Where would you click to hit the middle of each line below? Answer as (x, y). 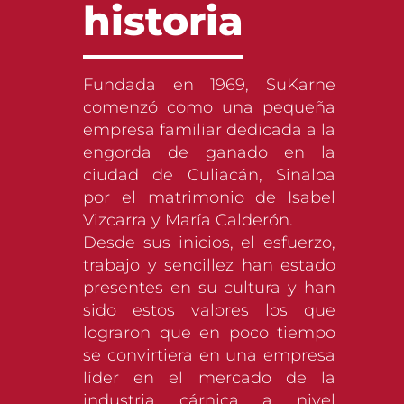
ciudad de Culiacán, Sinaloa (209, 175)
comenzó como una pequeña (209, 108)
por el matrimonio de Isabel (209, 198)
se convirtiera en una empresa (209, 356)
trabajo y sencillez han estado (209, 266)
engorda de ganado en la (209, 153)
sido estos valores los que (209, 311)
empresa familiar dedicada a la (209, 130)
